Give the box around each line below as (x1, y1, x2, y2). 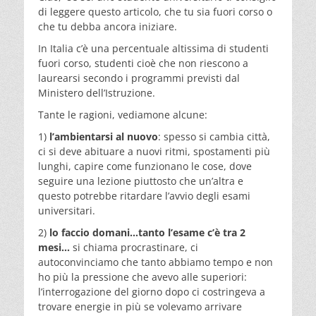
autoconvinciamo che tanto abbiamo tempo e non (38, 255, 273, 269)
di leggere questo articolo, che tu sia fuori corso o (38, 4, 272, 18)
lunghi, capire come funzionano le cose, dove (38, 159, 252, 173)
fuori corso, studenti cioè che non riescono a (38, 56, 248, 70)
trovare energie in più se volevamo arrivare (38, 299, 242, 313)
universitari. (38, 203, 95, 217)
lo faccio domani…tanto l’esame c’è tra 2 (49, 225, 245, 239)
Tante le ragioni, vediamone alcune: (38, 107, 207, 121)
